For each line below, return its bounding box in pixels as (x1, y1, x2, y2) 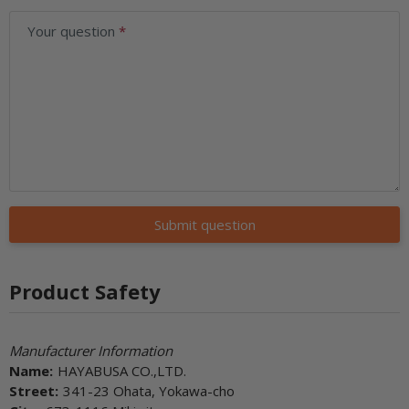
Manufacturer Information (9, 341, 173, 360)
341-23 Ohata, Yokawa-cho (63, 381, 235, 400)
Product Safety (9, 277, 161, 305)
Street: (9, 381, 58, 400)
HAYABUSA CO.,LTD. (58, 361, 186, 380)
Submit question (153, 215, 256, 234)
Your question (27, 21, 119, 40)
